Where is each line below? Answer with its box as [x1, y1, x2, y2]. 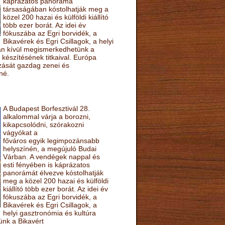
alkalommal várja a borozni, [3, 112, 90, 121]
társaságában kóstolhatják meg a [3, 5, 108, 13]
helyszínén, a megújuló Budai [3, 144, 96, 153]
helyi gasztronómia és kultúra [3, 208, 96, 217]
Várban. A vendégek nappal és [3, 152, 100, 161]
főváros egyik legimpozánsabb [3, 136, 99, 145]
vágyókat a [3, 128, 38, 137]
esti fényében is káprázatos [3, 160, 90, 169]
